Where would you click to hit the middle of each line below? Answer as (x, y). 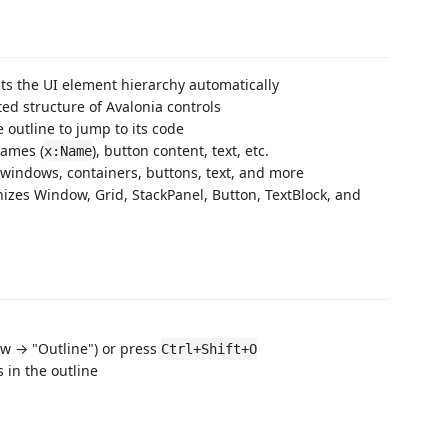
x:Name (68, 150)
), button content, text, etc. (180, 150)
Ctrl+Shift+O (209, 349)
